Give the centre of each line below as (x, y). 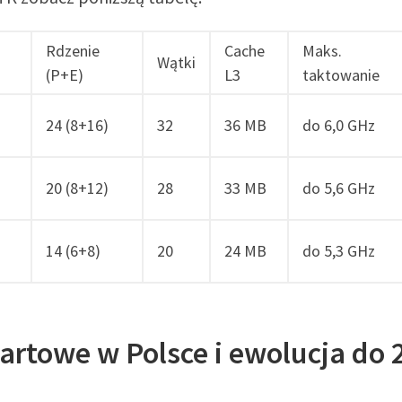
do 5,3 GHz (339, 250)
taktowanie (341, 74)
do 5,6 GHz (339, 188)
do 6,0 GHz (339, 125)
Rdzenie (73, 50)
